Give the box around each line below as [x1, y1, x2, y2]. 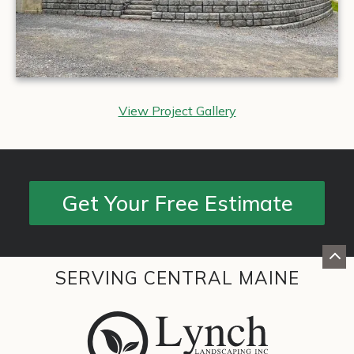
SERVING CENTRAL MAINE [55, 266, 299, 290]
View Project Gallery [118, 103, 236, 119]
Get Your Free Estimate [61, 189, 293, 217]
